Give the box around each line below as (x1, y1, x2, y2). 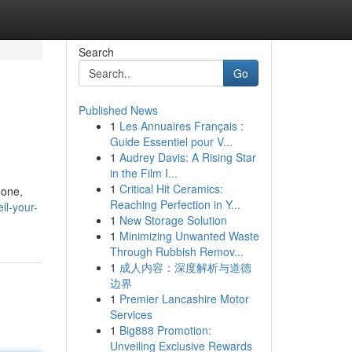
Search (78, 44, 114, 60)
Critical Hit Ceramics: (119, 181, 223, 196)
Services (109, 306, 152, 322)
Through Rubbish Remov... (109, 244, 244, 259)
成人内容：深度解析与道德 (119, 259, 251, 275)
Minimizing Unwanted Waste (119, 228, 259, 244)
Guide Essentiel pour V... (109, 134, 233, 149)
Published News (78, 102, 158, 118)
